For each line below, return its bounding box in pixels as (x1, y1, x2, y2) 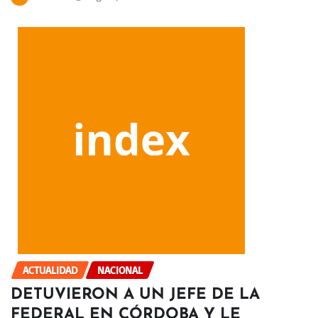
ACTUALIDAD (23, 263, 77, 277)
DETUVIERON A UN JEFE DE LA (11, 287, 260, 304)
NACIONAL (97, 263, 143, 277)
